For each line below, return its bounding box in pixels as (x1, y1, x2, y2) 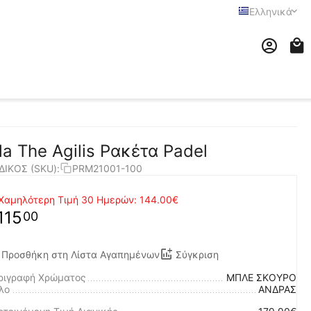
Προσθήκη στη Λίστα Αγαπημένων (1, 248, 160, 260)
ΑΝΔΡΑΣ (258, 283, 296, 295)
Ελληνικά (249, 5, 292, 17)
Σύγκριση (176, 248, 219, 260)
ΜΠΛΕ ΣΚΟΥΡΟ (226, 271, 296, 283)
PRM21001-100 (72, 162, 142, 174)
